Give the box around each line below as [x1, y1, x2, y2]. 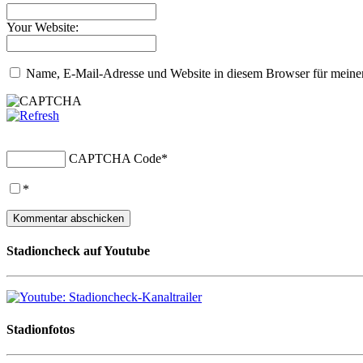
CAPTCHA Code [69, 151, 161, 165]
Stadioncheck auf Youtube [6, 244, 150, 258]
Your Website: [6, 19, 79, 34]
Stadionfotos [6, 322, 75, 336]
